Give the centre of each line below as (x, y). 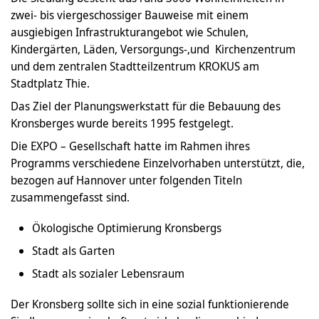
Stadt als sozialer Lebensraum (108, 274)
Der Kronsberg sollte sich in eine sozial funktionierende (150, 304)
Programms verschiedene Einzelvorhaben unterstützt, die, (158, 163)
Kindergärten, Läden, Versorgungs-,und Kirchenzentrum (153, 49)
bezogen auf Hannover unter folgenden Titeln (126, 181)
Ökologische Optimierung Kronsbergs (127, 228)
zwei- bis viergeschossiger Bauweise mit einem (130, 15)
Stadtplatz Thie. (50, 84)
